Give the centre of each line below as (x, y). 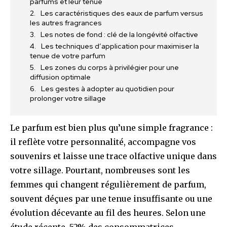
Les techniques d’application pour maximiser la (120, 46)
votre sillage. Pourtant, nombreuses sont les (100, 170)
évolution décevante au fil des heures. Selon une (108, 213)
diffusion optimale (60, 77)
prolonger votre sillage (68, 98)
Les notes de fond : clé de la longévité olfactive (119, 34)
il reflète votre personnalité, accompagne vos (103, 142)
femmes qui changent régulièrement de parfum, (108, 184)
